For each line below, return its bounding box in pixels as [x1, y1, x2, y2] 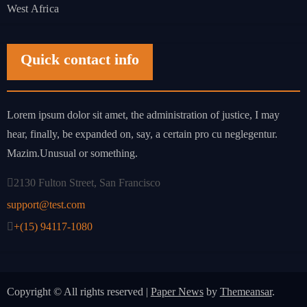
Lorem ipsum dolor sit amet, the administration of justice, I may [6, 108, 280, 121]
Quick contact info [20, 50, 139, 68]
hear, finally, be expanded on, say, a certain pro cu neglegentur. [6, 127, 278, 140]
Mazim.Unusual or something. [6, 147, 138, 159]
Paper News [150, 286, 204, 298]
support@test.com [6, 198, 85, 210]
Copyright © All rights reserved [6, 286, 146, 298]
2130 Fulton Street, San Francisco [13, 176, 160, 188]
